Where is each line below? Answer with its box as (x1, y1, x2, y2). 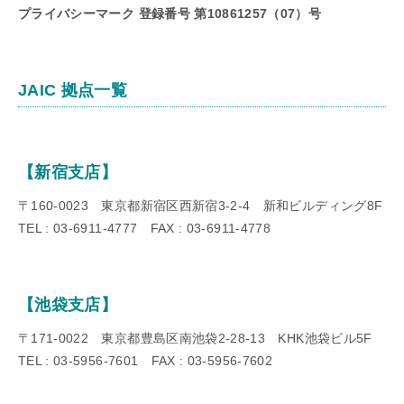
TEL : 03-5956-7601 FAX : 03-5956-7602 (18, 353, 272, 368)
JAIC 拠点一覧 (18, 80, 128, 99)
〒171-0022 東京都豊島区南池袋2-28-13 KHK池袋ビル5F (18, 330, 372, 345)
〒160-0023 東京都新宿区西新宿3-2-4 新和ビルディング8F (18, 197, 383, 213)
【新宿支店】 (18, 162, 118, 181)
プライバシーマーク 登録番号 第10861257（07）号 (18, 5, 322, 21)
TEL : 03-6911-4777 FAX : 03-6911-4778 (18, 220, 271, 235)
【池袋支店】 (18, 295, 118, 314)
